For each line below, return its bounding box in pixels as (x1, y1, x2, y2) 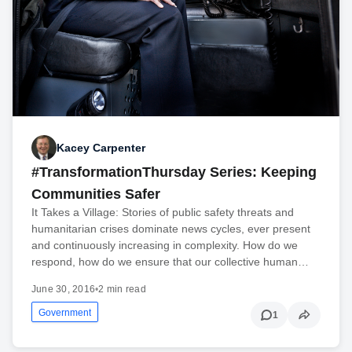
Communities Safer (31, 186, 160, 203)
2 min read (98, 284, 146, 295)
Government (38, 307, 91, 319)
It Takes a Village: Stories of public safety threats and (31, 206, 294, 219)
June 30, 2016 (31, 284, 96, 295)
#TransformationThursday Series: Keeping (31, 164, 317, 181)
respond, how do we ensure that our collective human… (31, 255, 309, 269)
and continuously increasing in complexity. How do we (31, 239, 298, 252)
